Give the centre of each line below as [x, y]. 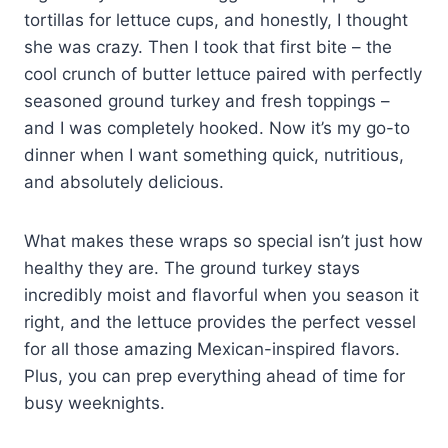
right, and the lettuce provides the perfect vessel [220, 321]
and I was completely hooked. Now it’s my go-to [217, 127]
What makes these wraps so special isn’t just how [223, 240]
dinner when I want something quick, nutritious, [214, 154]
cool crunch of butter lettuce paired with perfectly [223, 73]
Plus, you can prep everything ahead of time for [214, 375]
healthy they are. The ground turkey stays [192, 267]
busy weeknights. [94, 402]
